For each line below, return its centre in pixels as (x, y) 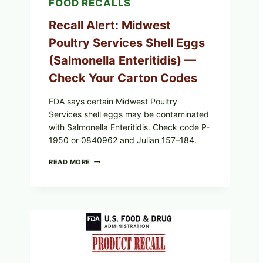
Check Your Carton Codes (123, 78)
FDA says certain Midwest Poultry (113, 101)
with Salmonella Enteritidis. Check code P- (129, 127)
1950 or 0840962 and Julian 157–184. (123, 140)
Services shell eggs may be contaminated (129, 114)
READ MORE (70, 162)
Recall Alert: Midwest (110, 25)
